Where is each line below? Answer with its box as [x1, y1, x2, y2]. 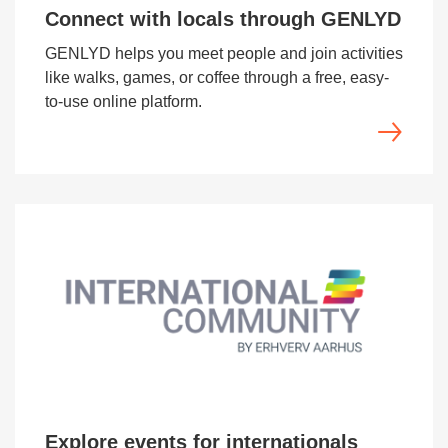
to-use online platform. [45, 93, 202, 110]
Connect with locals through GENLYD [45, 8, 401, 30]
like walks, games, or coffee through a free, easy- [45, 69, 389, 86]
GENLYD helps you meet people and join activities [45, 45, 403, 62]
